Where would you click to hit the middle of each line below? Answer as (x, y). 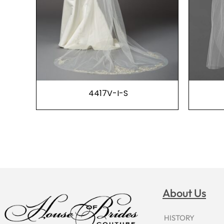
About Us (184, 193)
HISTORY (179, 217)
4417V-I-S (107, 93)
